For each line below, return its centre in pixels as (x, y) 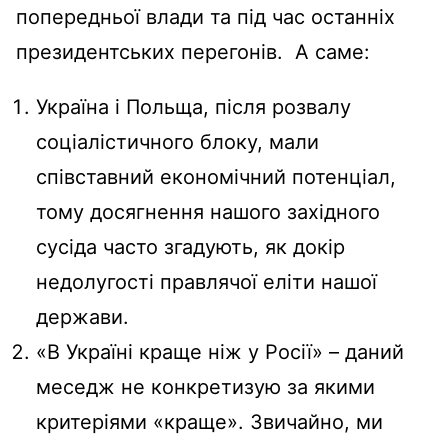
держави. (82, 316)
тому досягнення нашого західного (208, 211)
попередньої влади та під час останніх (205, 16)
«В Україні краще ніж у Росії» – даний (220, 351)
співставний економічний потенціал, (216, 176)
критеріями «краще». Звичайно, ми (209, 421)
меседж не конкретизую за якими (205, 386)
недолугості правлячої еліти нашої (206, 281)
